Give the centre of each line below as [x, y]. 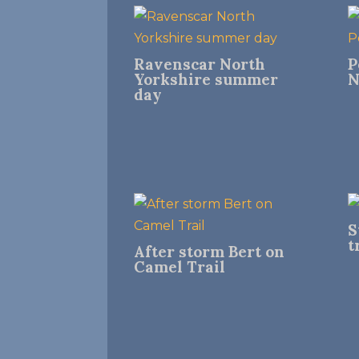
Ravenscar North [200, 64]
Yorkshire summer [206, 79]
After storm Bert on [210, 252]
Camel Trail [180, 267]
